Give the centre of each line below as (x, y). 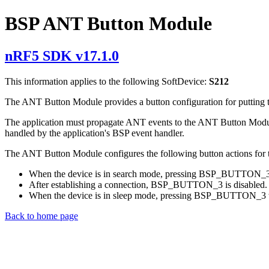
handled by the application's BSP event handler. (95, 133)
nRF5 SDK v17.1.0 (62, 56)
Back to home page (41, 216)
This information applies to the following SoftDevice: (107, 81)
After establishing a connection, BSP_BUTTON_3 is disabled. (148, 184)
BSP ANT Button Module (108, 24)
